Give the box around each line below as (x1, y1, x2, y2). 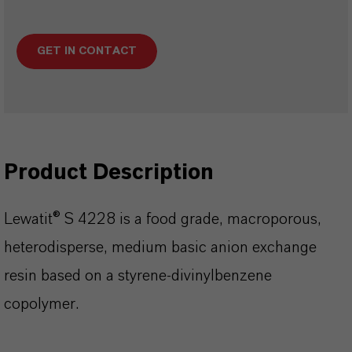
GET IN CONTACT (37, 46, 137, 57)
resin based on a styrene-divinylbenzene (4, 268, 272, 284)
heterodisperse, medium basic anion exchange (4, 240, 317, 255)
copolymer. (4, 296, 82, 312)
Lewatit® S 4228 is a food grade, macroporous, (4, 211, 321, 227)
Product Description (4, 162, 214, 184)
